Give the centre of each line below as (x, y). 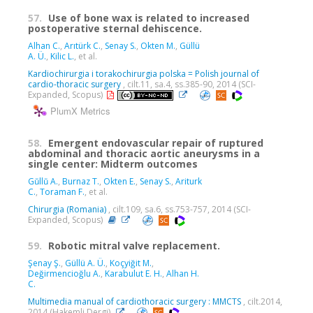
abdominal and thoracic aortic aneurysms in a (144, 153)
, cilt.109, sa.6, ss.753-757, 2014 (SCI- (179, 209)
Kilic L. (62, 57)
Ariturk (189, 181)
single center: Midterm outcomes (113, 163)
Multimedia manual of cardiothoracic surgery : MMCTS (134, 301)
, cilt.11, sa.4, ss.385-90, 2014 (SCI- (188, 85)
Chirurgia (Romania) (67, 209)
